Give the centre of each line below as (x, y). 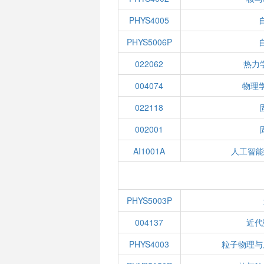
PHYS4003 (149, 244)
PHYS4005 (149, 20)
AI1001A (149, 151)
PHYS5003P (149, 200)
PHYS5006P (149, 42)
